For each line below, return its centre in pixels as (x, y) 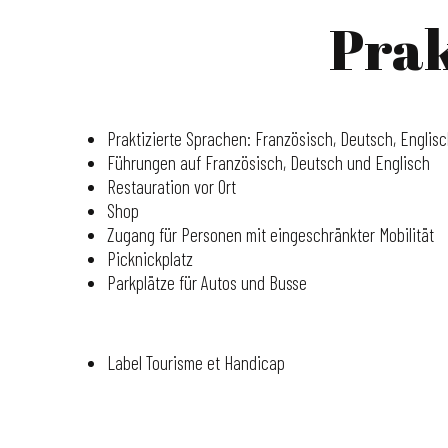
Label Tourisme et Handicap (196, 362)
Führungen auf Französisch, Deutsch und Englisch (268, 162)
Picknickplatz (150, 258)
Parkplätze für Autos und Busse (207, 282)
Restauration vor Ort (171, 186)
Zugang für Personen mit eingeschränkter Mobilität (270, 234)
